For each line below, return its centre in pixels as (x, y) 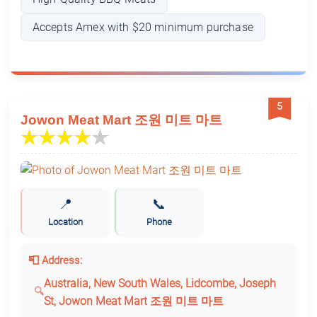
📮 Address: (55, 261)
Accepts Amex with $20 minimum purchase (143, 27)
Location (65, 222)
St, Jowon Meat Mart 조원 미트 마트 (133, 301)
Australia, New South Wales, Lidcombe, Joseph (160, 283)
